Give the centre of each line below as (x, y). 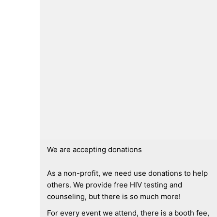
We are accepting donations (94, 149)
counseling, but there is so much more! (115, 196)
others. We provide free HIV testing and (115, 185)
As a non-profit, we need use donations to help (127, 173)
